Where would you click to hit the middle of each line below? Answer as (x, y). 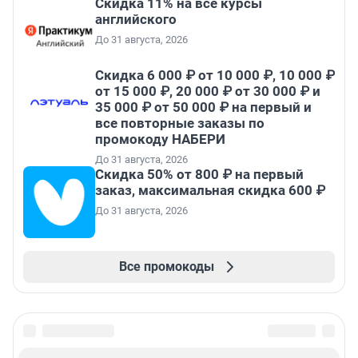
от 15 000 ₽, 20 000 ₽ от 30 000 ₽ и (208, 91)
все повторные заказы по (180, 123)
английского (136, 19)
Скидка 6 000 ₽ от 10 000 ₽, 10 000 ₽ (215, 75)
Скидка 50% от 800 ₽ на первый (199, 174)
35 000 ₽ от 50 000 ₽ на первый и (203, 107)
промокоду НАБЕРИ (160, 139)
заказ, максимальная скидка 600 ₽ (210, 190)
